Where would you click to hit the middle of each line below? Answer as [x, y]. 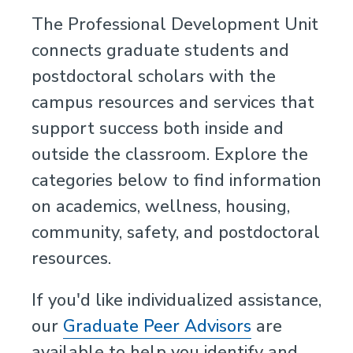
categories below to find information [176, 180]
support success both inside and [158, 128]
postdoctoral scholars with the [154, 76]
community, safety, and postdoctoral [176, 232]
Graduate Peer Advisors [157, 326]
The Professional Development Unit [175, 24]
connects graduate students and [160, 50]
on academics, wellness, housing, [161, 206]
